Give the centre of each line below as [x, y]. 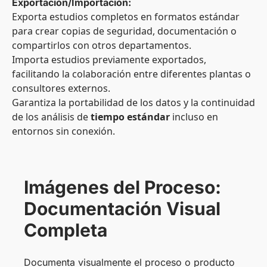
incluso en [194, 117]
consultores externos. [61, 89]
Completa [66, 230]
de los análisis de [51, 117]
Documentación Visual [122, 209]
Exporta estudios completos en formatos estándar [126, 17]
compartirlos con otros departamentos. [102, 46]
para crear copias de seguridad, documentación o [124, 31]
